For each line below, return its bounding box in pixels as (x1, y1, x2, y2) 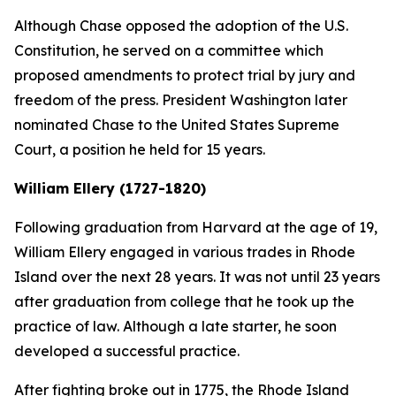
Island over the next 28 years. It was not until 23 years (14, 268, 380, 286)
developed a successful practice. (14, 342, 240, 360)
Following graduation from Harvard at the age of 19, (14, 218, 377, 236)
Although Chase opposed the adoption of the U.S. (14, 17, 348, 34)
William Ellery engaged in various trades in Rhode (14, 243, 355, 261)
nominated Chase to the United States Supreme (14, 116, 339, 133)
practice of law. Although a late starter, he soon (14, 317, 337, 335)
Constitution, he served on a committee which (14, 42, 324, 59)
